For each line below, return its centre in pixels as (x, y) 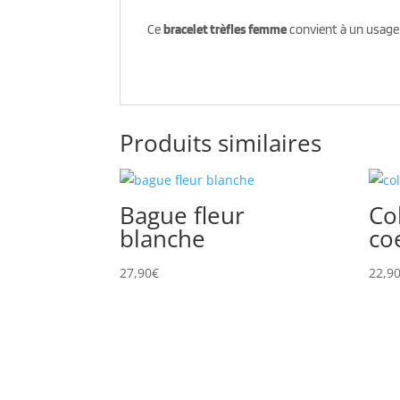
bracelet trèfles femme (225, 29)
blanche (163, 239)
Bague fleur (183, 216)
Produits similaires (221, 143)
